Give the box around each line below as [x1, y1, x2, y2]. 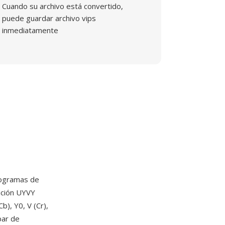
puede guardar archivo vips [2, 13, 96, 23]
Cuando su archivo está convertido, [2, 1, 124, 11]
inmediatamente [2, 25, 59, 35]
